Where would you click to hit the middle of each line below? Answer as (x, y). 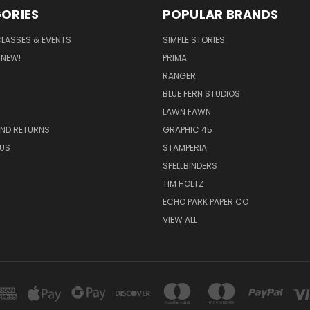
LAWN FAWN (186, 112)
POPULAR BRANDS (220, 15)
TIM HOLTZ (183, 184)
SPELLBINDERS (190, 166)
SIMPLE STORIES (193, 40)
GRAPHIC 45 (187, 130)
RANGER (179, 76)
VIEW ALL (180, 220)
